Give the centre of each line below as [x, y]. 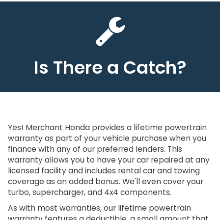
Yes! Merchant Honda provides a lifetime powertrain [107, 128]
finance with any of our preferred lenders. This [95, 149]
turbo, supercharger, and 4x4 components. [89, 192]
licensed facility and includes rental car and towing [104, 171]
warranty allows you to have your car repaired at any [109, 160]
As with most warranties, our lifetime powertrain [99, 208]
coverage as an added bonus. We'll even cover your [105, 182]
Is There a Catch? [110, 67]
